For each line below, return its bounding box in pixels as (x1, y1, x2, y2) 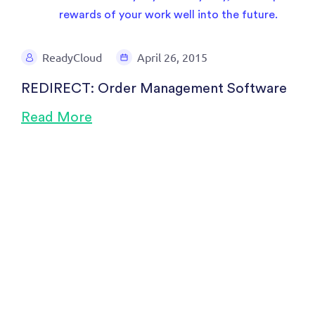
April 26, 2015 (137, 50, 207, 64)
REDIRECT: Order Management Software (21, 82, 287, 96)
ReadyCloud (42, 50, 102, 64)
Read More (21, 110, 92, 124)
